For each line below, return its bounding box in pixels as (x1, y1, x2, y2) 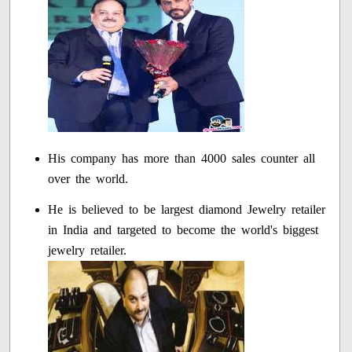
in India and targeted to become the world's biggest (48, 223, 319, 237)
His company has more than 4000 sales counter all (48, 152, 316, 166)
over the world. (48, 172, 129, 186)
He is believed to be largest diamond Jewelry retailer (48, 203, 326, 217)
